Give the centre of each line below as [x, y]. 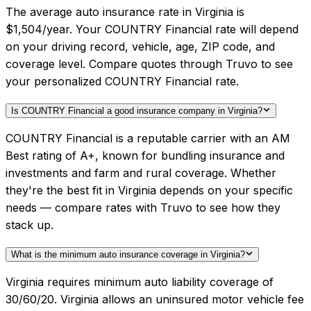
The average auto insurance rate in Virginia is [125, 12]
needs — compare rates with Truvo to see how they [143, 208]
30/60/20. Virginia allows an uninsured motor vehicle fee [155, 300]
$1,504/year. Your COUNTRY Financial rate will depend [152, 30]
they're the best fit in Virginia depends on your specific [149, 191]
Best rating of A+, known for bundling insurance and [145, 156]
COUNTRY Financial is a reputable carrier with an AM [148, 138]
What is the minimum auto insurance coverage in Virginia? [128, 255]
